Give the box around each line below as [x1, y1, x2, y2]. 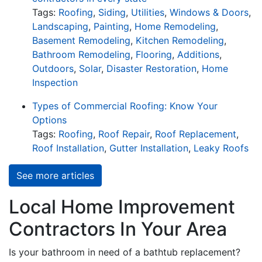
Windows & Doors [170, 6, 249, 18]
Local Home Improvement [9, 195, 235, 218]
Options [32, 113, 67, 126]
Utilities [131, 6, 164, 18]
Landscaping [32, 20, 88, 32]
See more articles [16, 169, 94, 181]
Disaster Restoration [106, 62, 196, 74]
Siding [98, 6, 126, 18]
